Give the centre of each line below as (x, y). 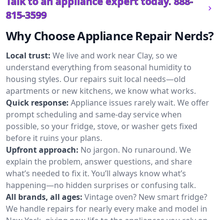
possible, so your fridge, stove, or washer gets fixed (102, 126)
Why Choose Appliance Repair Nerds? (110, 36)
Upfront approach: (42, 150)
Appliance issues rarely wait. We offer (140, 103)
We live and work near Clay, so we (115, 55)
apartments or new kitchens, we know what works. (101, 91)
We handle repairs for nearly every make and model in (107, 209)
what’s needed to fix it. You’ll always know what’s (96, 173)
